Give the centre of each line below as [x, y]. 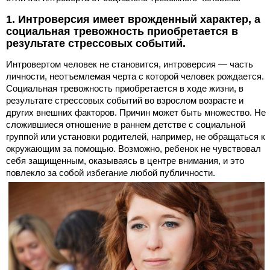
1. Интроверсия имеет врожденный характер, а [133, 19]
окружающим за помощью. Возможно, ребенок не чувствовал [133, 148]
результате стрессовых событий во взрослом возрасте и [125, 100]
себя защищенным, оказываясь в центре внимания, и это [125, 160]
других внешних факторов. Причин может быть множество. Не [136, 112]
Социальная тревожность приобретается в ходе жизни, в [125, 88]
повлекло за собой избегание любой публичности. [111, 172]
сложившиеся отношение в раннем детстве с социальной [126, 124]
